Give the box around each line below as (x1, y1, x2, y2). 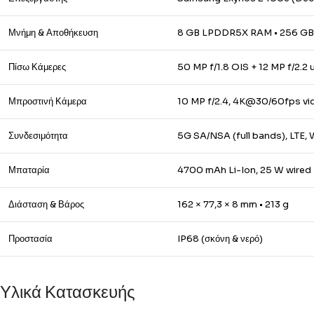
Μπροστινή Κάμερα (8, 95, 87, 107)
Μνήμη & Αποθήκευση (8, 27, 98, 39)
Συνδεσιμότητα (8, 130, 68, 142)
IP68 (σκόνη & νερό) (177, 233, 263, 245)
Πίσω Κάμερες (8, 61, 66, 73)
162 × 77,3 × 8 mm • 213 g (177, 198, 289, 210)
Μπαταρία (8, 164, 50, 176)
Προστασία (8, 233, 53, 245)
